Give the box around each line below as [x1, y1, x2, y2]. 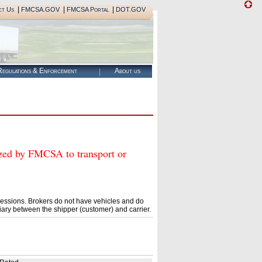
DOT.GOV [115, 6, 146, 13]
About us [115, 67, 140, 75]
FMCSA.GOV [20, 6, 60, 13]
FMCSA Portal [66, 6, 109, 13]
